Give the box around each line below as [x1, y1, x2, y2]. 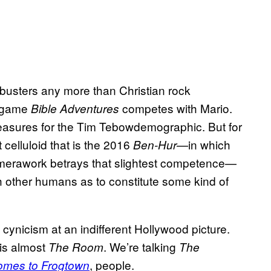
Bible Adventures [31, 100, 119, 117]
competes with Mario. [119, 100, 232, 117]
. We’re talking [103, 238, 179, 255]
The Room [48, 239, 103, 255]
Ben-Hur [133, 137, 177, 153]
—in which [177, 136, 230, 153]
